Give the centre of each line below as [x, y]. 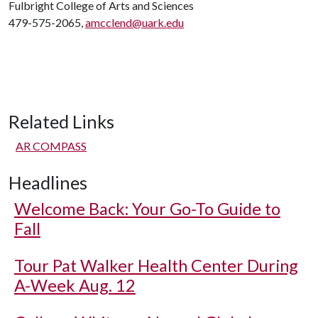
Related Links [61, 121]
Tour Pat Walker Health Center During [156, 265]
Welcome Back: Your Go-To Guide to [147, 209]
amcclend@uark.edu [135, 22]
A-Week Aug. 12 [75, 285]
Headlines [48, 182]
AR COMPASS [51, 146]
